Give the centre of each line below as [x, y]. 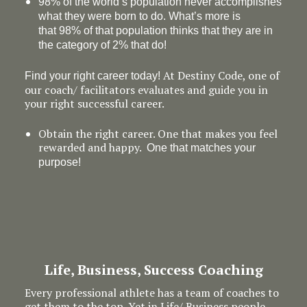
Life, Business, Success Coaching [153, 270]
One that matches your [201, 148]
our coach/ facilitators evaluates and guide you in [146, 90]
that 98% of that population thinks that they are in [155, 30]
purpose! [59, 162]
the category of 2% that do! [102, 45]
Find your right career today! [92, 76]
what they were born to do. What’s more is [139, 16]
